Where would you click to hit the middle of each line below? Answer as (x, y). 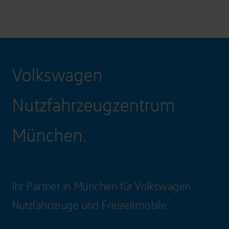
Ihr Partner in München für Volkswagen (101, 186)
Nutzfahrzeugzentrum (93, 104)
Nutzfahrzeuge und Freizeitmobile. (90, 205)
